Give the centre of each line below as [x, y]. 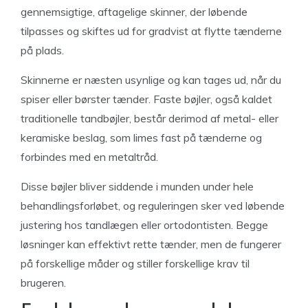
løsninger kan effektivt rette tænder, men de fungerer [151, 244]
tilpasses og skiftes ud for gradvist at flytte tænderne [151, 31]
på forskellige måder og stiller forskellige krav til [135, 263]
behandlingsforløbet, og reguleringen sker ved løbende [153, 206]
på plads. [42, 50]
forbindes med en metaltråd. [89, 157]
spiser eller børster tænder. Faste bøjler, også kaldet [146, 99]
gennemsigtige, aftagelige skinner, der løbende [134, 12]
